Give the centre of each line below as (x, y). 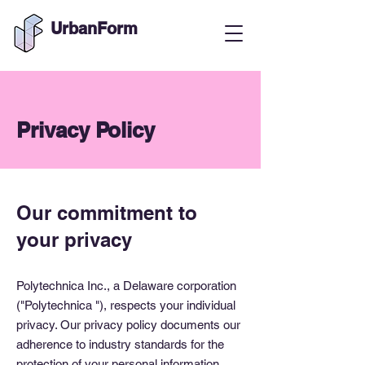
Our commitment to (107, 213)
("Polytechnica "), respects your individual (126, 305)
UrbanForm (94, 29)
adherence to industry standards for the (120, 344)
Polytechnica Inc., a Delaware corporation (126, 286)
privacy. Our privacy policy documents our (128, 325)
